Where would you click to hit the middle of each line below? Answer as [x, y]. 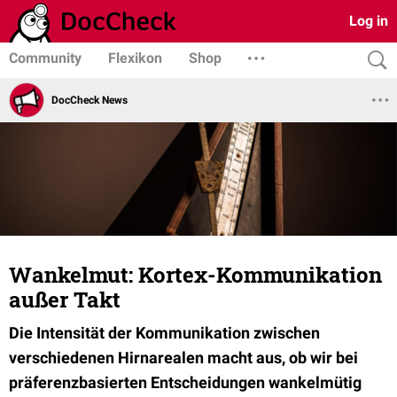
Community [45, 58]
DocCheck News [90, 100]
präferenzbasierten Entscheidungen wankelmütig [185, 382]
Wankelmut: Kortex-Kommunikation [195, 275]
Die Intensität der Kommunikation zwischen [164, 333]
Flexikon [135, 58]
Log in [369, 21]
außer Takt [65, 300]
